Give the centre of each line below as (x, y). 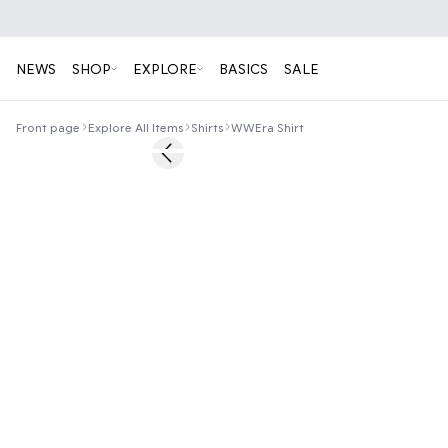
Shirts (207, 127)
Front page (48, 127)
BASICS (243, 68)
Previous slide (211, 161)
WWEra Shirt (267, 127)
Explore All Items (135, 127)
